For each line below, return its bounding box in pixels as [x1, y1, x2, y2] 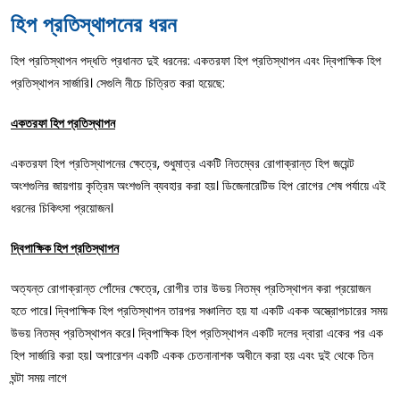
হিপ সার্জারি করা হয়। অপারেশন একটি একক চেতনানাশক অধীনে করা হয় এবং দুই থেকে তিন [11, 346, 373, 364]
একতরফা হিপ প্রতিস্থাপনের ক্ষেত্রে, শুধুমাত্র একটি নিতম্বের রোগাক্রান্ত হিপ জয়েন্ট [11, 154, 354, 172]
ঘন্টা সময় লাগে [11, 368, 67, 387]
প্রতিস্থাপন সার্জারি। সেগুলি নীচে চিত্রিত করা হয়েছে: [11, 73, 225, 92]
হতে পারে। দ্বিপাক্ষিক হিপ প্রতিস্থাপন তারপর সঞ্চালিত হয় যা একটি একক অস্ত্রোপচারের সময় [11, 301, 387, 320]
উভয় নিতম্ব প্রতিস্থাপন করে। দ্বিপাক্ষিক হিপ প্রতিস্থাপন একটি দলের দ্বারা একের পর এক [11, 323, 383, 342]
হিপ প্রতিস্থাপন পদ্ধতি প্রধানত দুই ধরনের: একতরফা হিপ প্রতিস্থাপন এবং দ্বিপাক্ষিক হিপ [11, 51, 381, 70]
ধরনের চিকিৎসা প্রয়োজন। [11, 198, 113, 217]
